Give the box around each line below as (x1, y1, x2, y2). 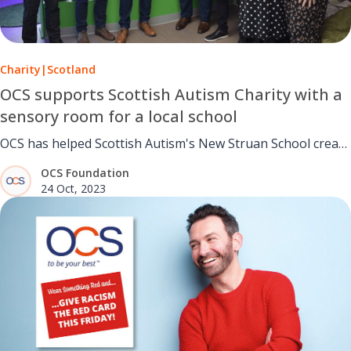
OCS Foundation (41, 165, 129, 181)
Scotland (47, 62, 96, 78)
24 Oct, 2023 (41, 181, 106, 197)
